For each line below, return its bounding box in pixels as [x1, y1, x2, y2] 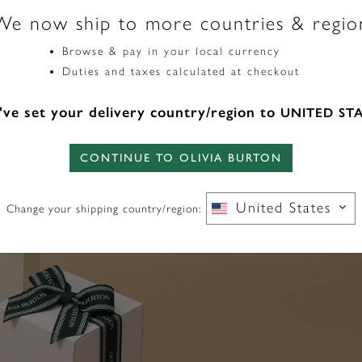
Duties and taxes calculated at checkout [62, 65, 300, 78]
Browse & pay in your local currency [62, 44, 280, 58]
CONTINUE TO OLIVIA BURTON [80, 151, 282, 165]
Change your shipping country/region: [6, 202, 202, 216]
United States [235, 199, 331, 217]
